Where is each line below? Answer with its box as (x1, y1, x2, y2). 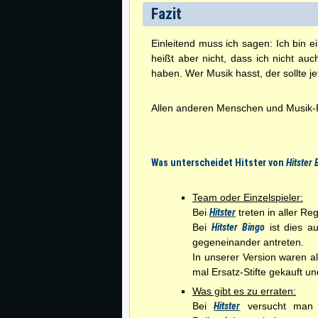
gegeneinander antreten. (192, 236, 304, 248)
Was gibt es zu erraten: (192, 285, 296, 297)
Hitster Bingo (211, 221, 265, 233)
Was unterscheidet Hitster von (151, 157, 286, 168)
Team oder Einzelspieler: (192, 192, 303, 203)
